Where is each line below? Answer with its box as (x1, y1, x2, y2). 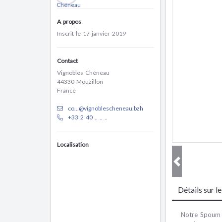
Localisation (57, 141, 89, 148)
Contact (57, 57, 78, 64)
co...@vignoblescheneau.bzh (68, 105, 143, 112)
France (57, 87, 76, 94)
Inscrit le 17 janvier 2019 (57, 30, 126, 37)
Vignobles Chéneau (57, 69, 110, 76)
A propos (57, 18, 81, 25)
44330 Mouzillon (57, 78, 103, 85)
